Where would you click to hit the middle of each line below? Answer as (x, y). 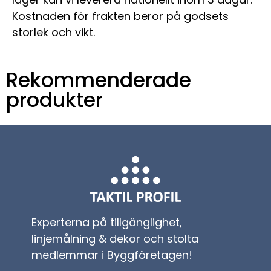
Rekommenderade (99, 80)
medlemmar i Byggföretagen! (112, 255)
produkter (54, 100)
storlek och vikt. (54, 33)
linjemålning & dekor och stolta (115, 239)
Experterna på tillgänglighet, (107, 223)
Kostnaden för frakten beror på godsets (120, 16)
